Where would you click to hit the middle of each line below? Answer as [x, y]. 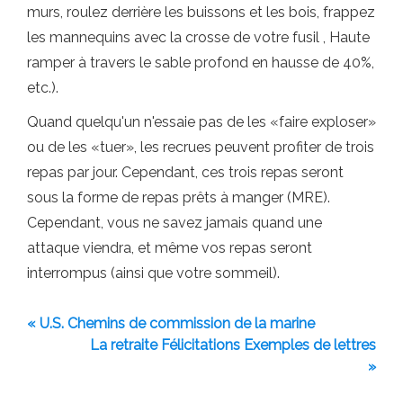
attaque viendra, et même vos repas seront [170, 247]
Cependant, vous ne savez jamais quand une [175, 222]
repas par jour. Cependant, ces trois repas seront [185, 172]
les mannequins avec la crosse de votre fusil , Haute [198, 37]
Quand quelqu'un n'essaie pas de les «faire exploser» [201, 121]
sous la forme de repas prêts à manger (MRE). [179, 197]
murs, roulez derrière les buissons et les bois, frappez [201, 12]
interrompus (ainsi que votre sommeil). [153, 273]
